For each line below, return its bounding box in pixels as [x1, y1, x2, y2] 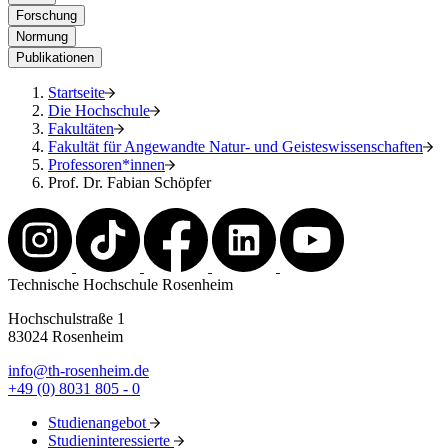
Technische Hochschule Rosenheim [8, 276, 233, 294]
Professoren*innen [48, 156, 165, 174]
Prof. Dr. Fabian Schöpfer [48, 174, 211, 192]
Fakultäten [48, 120, 114, 138]
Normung [16, 29, 68, 45]
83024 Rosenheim [8, 328, 123, 346]
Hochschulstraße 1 [8, 310, 125, 328]
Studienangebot [48, 414, 150, 432]
